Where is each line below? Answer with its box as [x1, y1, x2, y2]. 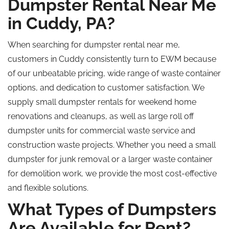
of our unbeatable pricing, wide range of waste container [8, 68, 221, 78]
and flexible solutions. [8, 183, 88, 193]
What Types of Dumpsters [8, 199, 216, 219]
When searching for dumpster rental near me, [8, 40, 180, 50]
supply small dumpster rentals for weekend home [8, 97, 196, 107]
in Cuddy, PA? [8, 13, 115, 33]
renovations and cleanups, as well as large [8, 111, 170, 121]
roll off [170, 111, 194, 121]
